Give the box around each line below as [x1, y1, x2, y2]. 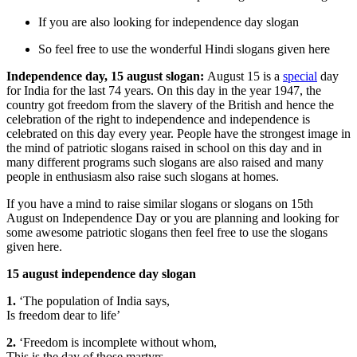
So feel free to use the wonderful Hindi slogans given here [38, 41, 330, 56]
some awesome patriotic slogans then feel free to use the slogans [6, 225, 328, 239]
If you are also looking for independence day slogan [38, 14, 299, 29]
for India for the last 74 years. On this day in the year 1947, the [6, 83, 321, 97]
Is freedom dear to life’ [6, 308, 120, 322]
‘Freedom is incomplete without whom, [16, 335, 217, 349]
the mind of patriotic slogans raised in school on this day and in [6, 140, 322, 155]
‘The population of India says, [19, 293, 170, 308]
